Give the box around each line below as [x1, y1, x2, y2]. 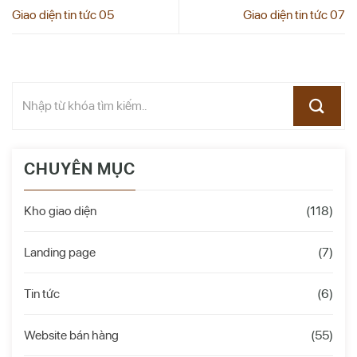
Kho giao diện [24, 202, 96, 218]
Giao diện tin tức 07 [243, 6, 345, 22]
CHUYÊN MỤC [24, 159, 135, 178]
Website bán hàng [24, 327, 119, 343]
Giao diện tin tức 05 [12, 6, 114, 22]
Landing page [24, 244, 96, 260]
